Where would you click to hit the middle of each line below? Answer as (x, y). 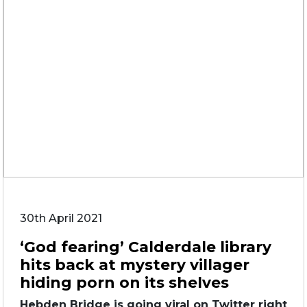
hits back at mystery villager (135, 265)
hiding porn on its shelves (124, 282)
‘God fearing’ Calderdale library (146, 247)
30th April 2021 (61, 218)
